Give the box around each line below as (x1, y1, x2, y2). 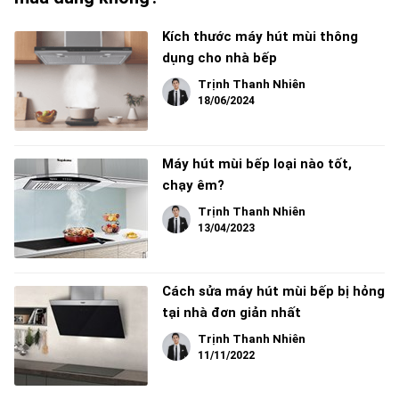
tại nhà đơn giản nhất (162, 305, 301, 322)
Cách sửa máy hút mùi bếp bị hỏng (162, 283, 385, 300)
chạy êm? (162, 177, 224, 194)
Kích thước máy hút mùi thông (162, 28, 358, 45)
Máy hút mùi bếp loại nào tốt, (162, 156, 352, 173)
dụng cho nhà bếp (162, 50, 277, 67)
